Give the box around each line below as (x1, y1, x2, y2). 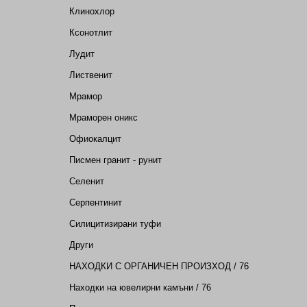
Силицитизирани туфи (69, 219, 161, 229)
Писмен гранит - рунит (69, 155, 162, 165)
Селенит (69, 176, 104, 186)
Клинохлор (69, 6, 114, 16)
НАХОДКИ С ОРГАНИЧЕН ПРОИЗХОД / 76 (69, 261, 249, 271)
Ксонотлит (69, 27, 112, 38)
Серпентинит (69, 197, 122, 208)
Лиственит (69, 70, 112, 80)
